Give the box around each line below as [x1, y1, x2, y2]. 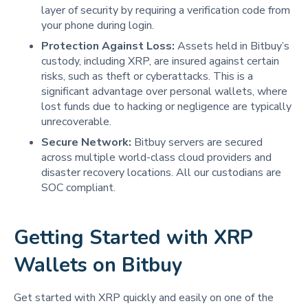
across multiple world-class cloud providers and [41, 149, 272, 165]
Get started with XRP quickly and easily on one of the [14, 289, 274, 305]
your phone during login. [41, 17, 154, 33]
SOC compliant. [41, 179, 115, 195]
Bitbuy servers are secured [131, 134, 263, 150]
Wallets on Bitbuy [14, 251, 182, 278]
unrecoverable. [41, 113, 111, 129]
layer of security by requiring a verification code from [41, 2, 290, 18]
